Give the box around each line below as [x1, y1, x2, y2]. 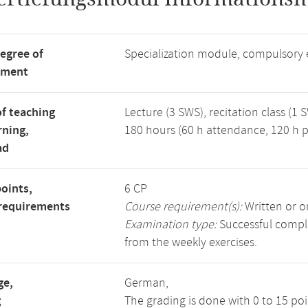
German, [124, 275, 168, 291]
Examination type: [124, 217, 217, 233]
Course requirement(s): [124, 199, 242, 215]
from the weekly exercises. [124, 234, 257, 251]
